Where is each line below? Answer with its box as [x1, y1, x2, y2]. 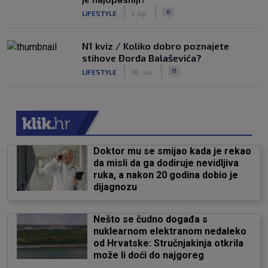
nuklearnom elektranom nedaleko [93, 226, 246, 237]
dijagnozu [93, 181, 137, 193]
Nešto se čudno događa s [93, 214, 208, 225]
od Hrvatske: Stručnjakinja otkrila [93, 237, 243, 249]
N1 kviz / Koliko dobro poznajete [82, 40, 229, 51]
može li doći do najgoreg [93, 249, 204, 261]
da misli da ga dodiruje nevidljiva [93, 157, 239, 169]
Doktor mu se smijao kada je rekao [93, 145, 251, 157]
